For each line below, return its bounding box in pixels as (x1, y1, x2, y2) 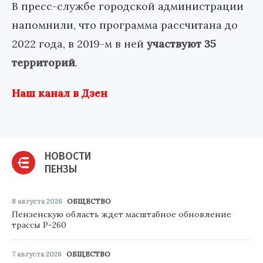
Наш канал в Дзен (12, 86, 107, 100)
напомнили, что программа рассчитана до (12, 18, 238, 32)
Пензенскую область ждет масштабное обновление (12, 209, 231, 220)
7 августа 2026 (12, 249, 62, 259)
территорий (12, 56, 75, 70)
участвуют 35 (147, 37, 216, 51)
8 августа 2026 (12, 197, 62, 206)
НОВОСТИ (45, 150, 91, 163)
